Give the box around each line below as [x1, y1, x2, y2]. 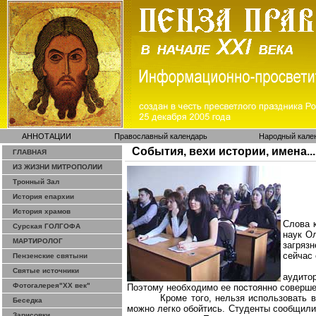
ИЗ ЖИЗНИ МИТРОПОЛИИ [13, 163, 102, 171]
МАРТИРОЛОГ [13, 237, 63, 245]
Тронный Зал [13, 178, 59, 186]
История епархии [13, 193, 74, 200]
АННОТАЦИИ [22, 132, 71, 140]
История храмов [13, 207, 71, 215]
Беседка [13, 296, 42, 304]
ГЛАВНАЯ [13, 148, 47, 156]
